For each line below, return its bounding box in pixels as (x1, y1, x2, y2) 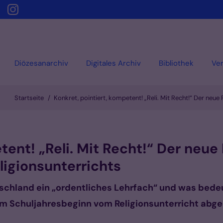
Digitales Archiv (86, 58, 141, 68)
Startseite (14, 94, 44, 103)
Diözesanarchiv (14, 58, 68, 68)
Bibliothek (159, 58, 194, 68)
